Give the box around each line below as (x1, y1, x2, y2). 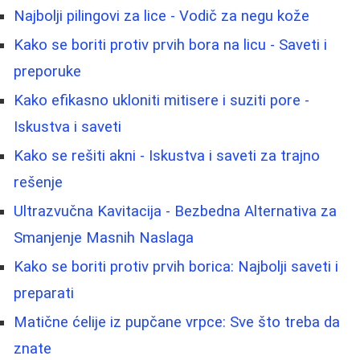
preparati (14, 284, 74, 303)
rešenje (14, 174, 63, 192)
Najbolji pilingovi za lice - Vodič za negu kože (14, 7, 309, 26)
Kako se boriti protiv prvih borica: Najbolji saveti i (14, 258, 338, 276)
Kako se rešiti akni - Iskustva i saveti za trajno (14, 147, 320, 166)
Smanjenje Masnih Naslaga (14, 229, 194, 247)
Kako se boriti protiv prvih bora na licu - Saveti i (14, 36, 327, 55)
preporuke (14, 63, 81, 81)
